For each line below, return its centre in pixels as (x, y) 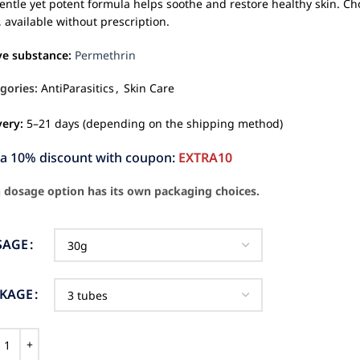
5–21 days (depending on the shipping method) (153, 123)
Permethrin (106, 55)
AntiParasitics (78, 88)
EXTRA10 (206, 157)
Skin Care (149, 88)
